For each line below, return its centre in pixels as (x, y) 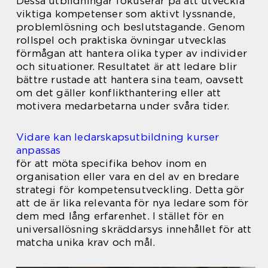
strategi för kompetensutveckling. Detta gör (130, 190)
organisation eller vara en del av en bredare (128, 176)
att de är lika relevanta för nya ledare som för (133, 203)
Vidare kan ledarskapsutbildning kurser (118, 137)
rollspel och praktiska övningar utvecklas (121, 40)
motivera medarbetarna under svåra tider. (123, 106)
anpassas (39, 150)
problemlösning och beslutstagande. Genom (131, 27)
